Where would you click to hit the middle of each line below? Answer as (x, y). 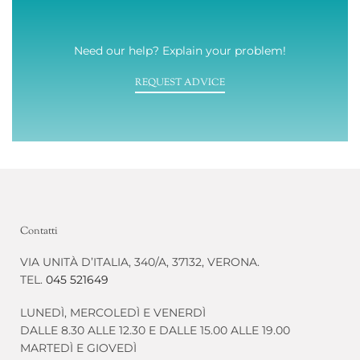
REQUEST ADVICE (180, 83)
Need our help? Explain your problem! (180, 50)
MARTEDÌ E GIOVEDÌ (78, 348)
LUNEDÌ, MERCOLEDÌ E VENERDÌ (113, 312)
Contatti (39, 231)
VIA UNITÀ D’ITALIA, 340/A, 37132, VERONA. (140, 262)
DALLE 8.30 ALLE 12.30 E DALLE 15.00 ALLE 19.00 (155, 330)
